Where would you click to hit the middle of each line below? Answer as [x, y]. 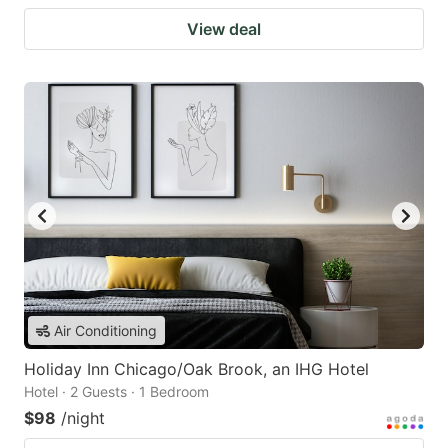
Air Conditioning [105, 331]
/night [83, 418]
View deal [224, 29]
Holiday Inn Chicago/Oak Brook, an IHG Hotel [196, 369]
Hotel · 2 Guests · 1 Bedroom [116, 392]
